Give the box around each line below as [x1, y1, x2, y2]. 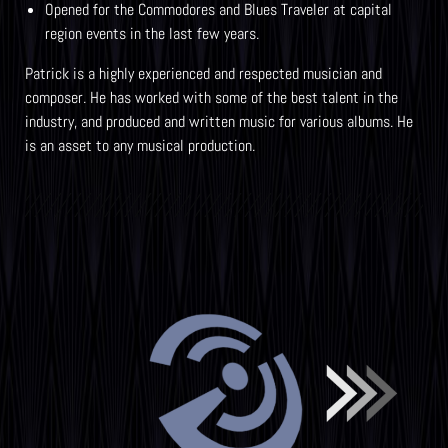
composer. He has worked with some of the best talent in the [25, 87, 398, 108]
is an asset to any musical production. [25, 135, 255, 156]
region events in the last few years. [45, 23, 259, 44]
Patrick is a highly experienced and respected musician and [25, 63, 382, 84]
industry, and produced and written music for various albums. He [25, 111, 413, 132]
